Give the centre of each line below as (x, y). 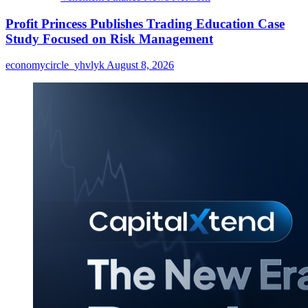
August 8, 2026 (140, 65)
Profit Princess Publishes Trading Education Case (145, 23)
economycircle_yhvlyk (56, 65)
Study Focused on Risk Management (109, 38)
